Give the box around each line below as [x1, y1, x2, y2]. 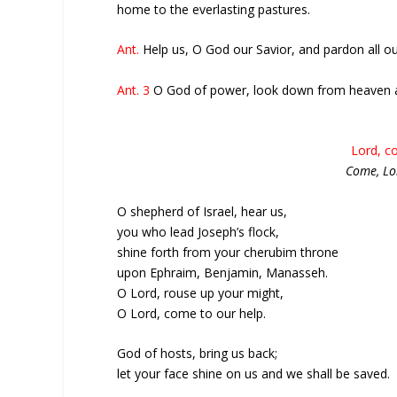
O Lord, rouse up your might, [117, 284, 284, 301]
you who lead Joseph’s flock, [117, 222, 279, 240]
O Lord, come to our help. [117, 304, 266, 322]
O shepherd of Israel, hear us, [117, 202, 287, 220]
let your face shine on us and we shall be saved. [117, 364, 390, 382]
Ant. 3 [117, 81, 153, 98]
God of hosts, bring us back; [117, 344, 277, 362]
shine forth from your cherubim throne [117, 243, 339, 261]
